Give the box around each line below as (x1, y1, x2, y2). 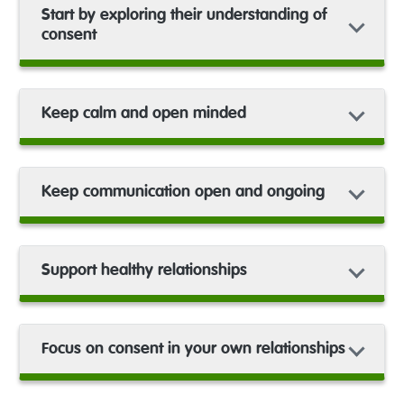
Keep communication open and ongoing (41, 183, 325, 200)
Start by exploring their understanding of (41, 6, 326, 23)
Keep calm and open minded (41, 105, 246, 122)
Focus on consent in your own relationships (41, 340, 345, 357)
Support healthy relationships (41, 262, 247, 279)
